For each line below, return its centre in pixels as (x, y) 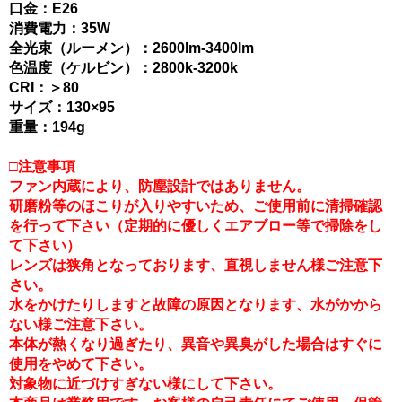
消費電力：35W (60, 28)
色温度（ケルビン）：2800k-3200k (123, 67)
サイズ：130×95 (62, 107)
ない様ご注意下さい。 (81, 324)
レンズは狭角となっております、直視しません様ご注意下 (196, 265)
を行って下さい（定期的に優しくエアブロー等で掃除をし (196, 225)
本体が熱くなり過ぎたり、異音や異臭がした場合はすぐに (196, 344)
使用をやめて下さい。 (81, 363)
